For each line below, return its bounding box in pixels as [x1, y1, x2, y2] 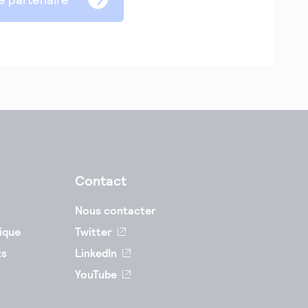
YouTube [75, 267, 117, 281]
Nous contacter [75, 203, 156, 217]
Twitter [75, 225, 112, 239]
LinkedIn [75, 246, 117, 260]
